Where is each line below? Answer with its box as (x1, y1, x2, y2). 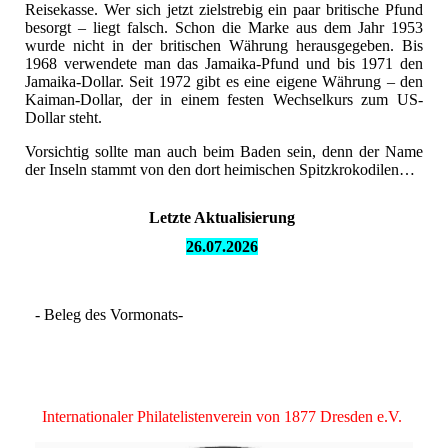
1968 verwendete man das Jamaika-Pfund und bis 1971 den (25, 55, 423, 73)
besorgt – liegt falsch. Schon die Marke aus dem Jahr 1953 (25, 19, 423, 37)
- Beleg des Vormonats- (35, 306, 183, 324)
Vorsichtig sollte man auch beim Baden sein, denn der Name (25, 143, 423, 161)
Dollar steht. (25, 109, 102, 127)
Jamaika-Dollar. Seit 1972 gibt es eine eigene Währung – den (25, 73, 423, 91)
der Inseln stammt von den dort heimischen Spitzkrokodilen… (25, 161, 415, 179)
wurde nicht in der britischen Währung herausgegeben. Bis (25, 37, 423, 55)
